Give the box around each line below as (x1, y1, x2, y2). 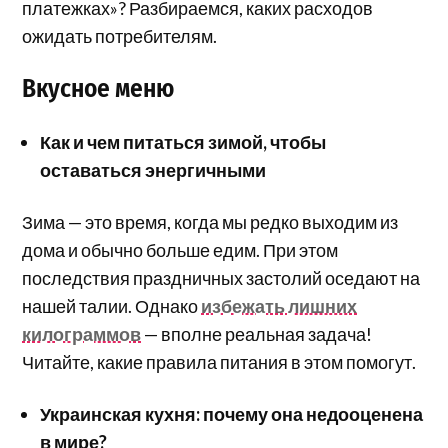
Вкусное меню (22, 73, 175, 105)
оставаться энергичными (40, 159, 267, 182)
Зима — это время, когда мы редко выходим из (22, 211, 399, 234)
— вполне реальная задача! (141, 323, 373, 346)
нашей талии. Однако (22, 295, 202, 318)
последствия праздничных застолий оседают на (22, 267, 421, 290)
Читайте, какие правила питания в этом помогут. (22, 351, 417, 374)
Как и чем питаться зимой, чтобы (40, 131, 327, 154)
